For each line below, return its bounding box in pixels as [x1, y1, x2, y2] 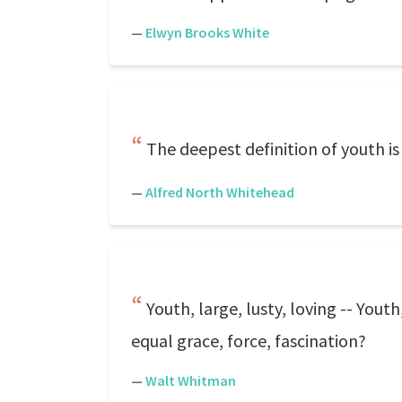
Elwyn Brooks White [145, 23, 269, 41]
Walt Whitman [145, 371, 236, 389]
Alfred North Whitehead [145, 183, 294, 201]
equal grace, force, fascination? [131, 329, 366, 352]
